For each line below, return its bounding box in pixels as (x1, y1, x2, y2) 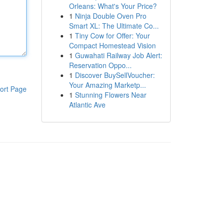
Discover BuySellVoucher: (74, 70, 155, 80)
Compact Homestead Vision (69, 40, 156, 50)
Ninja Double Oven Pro (74, 11, 147, 21)
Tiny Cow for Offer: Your (74, 31, 150, 40)
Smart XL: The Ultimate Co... (69, 21, 159, 31)
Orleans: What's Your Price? (69, 1, 157, 11)
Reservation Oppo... (69, 60, 132, 70)
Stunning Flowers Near (74, 90, 147, 100)
